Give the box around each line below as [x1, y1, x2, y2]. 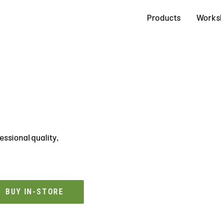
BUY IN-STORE [5, 186, 64, 196]
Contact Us [5, 13, 48, 23]
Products [147, 13, 181, 23]
